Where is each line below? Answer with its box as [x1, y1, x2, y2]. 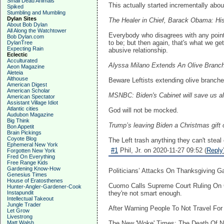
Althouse [7, 75, 28, 81]
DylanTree [7, 39, 32, 45]
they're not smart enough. [108, 189, 182, 197]
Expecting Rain [7, 45, 43, 51]
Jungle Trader [7, 201, 41, 207]
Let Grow [7, 207, 29, 213]
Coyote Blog [7, 135, 36, 141]
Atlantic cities [7, 105, 38, 111]
